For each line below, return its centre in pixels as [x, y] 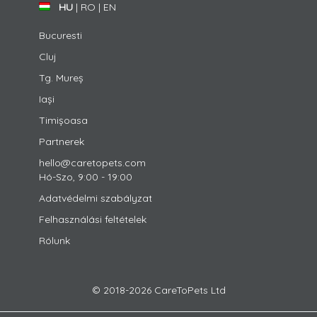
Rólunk [54, 241]
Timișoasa [63, 120]
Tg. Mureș [61, 78]
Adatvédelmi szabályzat [95, 198]
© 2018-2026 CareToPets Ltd [158, 290]
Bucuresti [60, 35]
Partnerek [61, 142]
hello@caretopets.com [92, 163]
